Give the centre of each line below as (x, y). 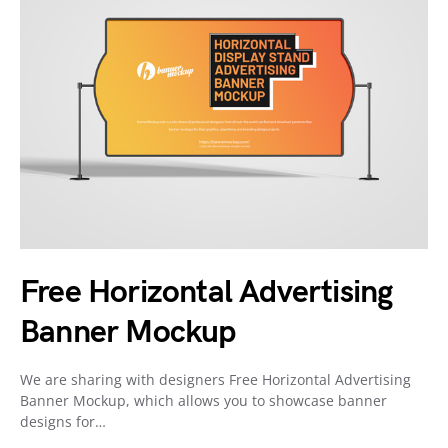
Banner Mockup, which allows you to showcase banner (203, 400)
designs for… (63, 421)
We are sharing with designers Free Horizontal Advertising (215, 379)
